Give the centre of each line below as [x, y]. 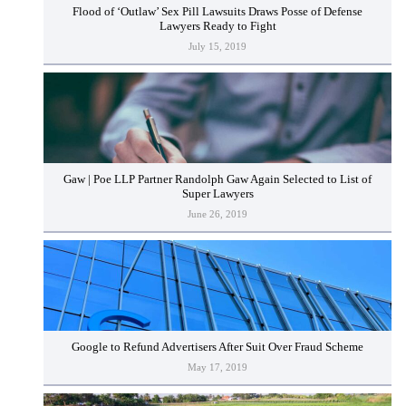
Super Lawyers [217, 193]
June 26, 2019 [217, 214]
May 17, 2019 [217, 367]
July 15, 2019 [217, 47]
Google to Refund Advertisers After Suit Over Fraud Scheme [217, 347]
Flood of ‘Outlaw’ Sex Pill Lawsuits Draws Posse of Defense [217, 11]
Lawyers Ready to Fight [217, 26]
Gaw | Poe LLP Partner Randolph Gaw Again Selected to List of [217, 179]
